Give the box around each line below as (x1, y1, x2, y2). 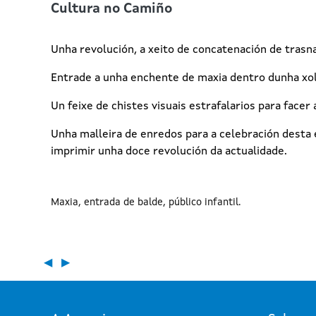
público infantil (169, 197, 238, 207)
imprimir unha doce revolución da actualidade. (51, 146, 287, 157)
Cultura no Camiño (51, 2, 172, 16)
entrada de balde (84, 197, 163, 207)
